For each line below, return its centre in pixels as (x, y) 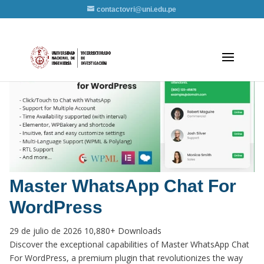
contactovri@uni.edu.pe (137, 9)
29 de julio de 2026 (47, 230)
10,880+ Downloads (123, 230)
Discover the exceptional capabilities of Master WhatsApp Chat (129, 244)
